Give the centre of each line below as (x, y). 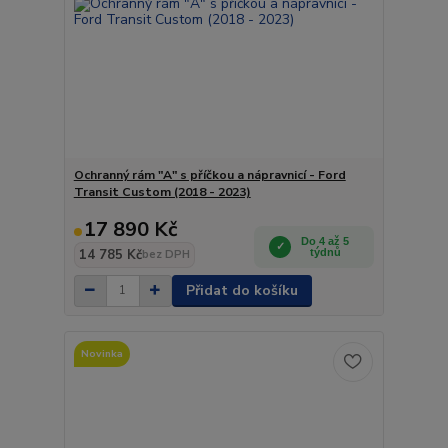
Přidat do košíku (241, 290)
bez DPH (165, 254)
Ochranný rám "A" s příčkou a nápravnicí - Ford (209, 174)
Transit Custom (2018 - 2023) (162, 191)
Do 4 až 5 (325, 240)
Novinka (101, 353)
